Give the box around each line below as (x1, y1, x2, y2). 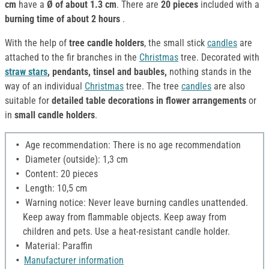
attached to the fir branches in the (5, 52, 139, 64)
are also (211, 80, 245, 92)
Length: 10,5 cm (23, 183, 87, 195)
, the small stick (144, 37, 207, 49)
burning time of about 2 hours (5, 13, 122, 25)
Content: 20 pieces (23, 168, 98, 180)
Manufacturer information (24, 255, 124, 267)
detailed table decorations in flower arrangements (52, 95, 246, 107)
